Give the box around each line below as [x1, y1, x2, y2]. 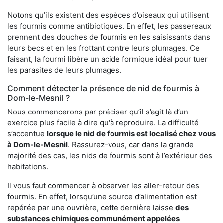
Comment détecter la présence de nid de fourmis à [7, 83, 199, 94]
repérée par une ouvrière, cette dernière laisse [7, 203, 175, 213]
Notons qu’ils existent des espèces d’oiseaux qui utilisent [7, 10, 209, 20]
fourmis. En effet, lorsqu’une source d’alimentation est [7, 192, 197, 202]
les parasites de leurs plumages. [7, 65, 121, 75]
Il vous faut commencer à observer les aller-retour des [7, 181, 199, 191]
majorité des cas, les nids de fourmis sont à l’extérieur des [7, 151, 212, 161]
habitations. [7, 162, 48, 172]
